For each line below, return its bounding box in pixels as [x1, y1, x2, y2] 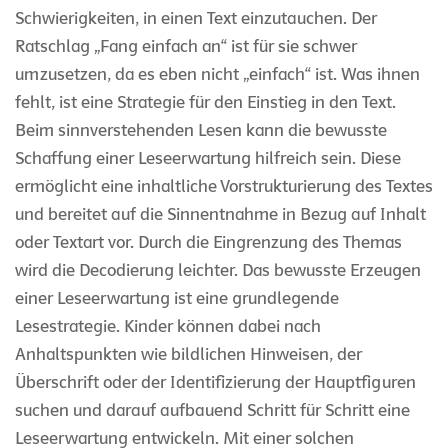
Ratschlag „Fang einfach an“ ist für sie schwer [15, 35, 357, 57]
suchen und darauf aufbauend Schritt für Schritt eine [15, 399, 410, 421]
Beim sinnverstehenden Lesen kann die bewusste [15, 119, 387, 141]
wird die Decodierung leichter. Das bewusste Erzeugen [15, 259, 421, 281]
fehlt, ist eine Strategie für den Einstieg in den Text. [15, 91, 396, 113]
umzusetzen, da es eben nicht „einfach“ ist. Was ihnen [15, 63, 420, 85]
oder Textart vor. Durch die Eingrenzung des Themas [15, 231, 402, 253]
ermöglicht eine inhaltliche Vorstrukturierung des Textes [15, 175, 433, 197]
